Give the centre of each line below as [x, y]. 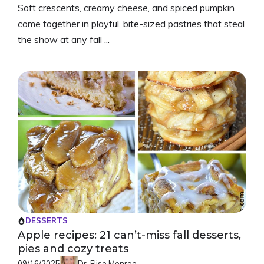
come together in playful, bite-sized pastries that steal [131, 24]
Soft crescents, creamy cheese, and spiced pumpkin [126, 8]
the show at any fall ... [64, 40]
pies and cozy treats [73, 249]
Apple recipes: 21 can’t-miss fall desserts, [129, 235]
